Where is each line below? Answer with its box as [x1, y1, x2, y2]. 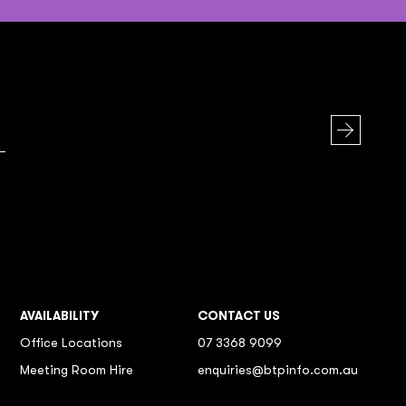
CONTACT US [198, 307, 280, 324]
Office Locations [20, 335, 122, 350]
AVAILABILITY [20, 307, 99, 324]
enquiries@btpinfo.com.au [198, 362, 358, 377]
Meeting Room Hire [20, 362, 133, 377]
